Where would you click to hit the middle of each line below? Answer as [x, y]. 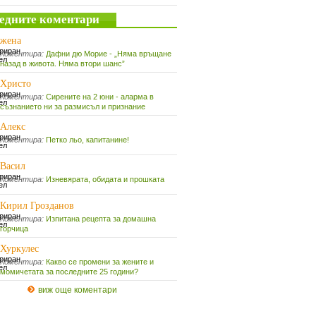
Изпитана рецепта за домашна [101, 219]
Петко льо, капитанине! [87, 140]
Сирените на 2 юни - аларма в [100, 97]
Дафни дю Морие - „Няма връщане [109, 54]
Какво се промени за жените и [100, 262]
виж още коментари [78, 290]
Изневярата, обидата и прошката [105, 179]
